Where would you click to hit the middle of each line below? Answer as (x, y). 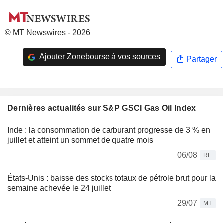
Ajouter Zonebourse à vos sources (99, 57)
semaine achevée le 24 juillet (59, 188)
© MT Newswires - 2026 (48, 32)
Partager (200, 59)
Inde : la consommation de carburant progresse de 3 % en (109, 130)
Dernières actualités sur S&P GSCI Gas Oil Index (102, 108)
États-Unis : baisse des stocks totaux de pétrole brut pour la (111, 178)
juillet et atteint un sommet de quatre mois (80, 140)
